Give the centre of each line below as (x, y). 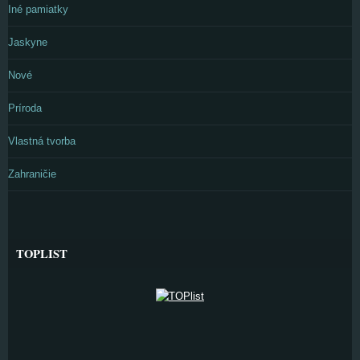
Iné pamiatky (38, 10)
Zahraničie (32, 174)
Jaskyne (28, 43)
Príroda (25, 108)
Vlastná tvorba (42, 141)
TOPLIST (42, 254)
